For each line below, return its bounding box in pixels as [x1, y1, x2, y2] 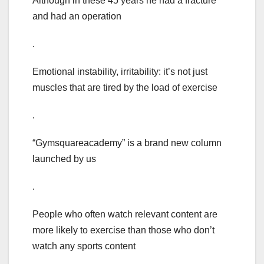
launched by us [32, 154, 96, 164]
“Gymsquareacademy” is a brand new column [32, 138, 222, 148]
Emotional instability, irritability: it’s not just [32, 67, 207, 77]
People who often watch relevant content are [32, 209, 217, 220]
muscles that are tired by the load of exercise [32, 82, 217, 93]
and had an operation [32, 11, 121, 22]
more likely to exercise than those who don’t [32, 225, 214, 236]
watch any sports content [32, 241, 136, 252]
